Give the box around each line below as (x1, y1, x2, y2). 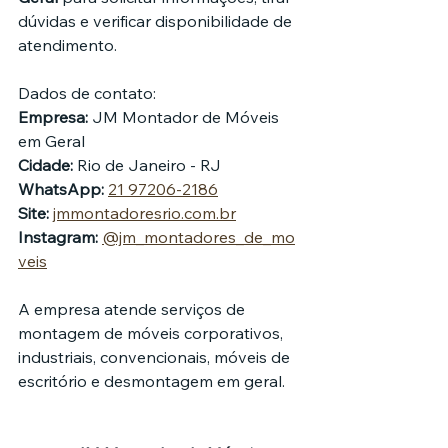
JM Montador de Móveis (88, 107, 283, 128)
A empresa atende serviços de (18, 299, 249, 320)
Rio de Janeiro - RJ (73, 155, 221, 176)
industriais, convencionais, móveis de (18, 347, 294, 368)
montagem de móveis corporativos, (18, 323, 287, 344)
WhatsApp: (18, 179, 104, 200)
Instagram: (18, 227, 98, 248)
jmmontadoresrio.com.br (53, 203, 236, 224)
